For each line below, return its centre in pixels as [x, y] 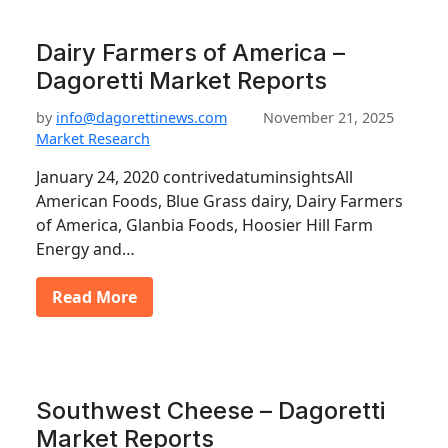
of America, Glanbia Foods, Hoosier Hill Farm [204, 225]
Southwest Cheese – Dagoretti [210, 410]
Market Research [93, 138]
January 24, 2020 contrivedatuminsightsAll [194, 177]
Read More [94, 297]
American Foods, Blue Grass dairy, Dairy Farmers [219, 201]
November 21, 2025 [328, 117]
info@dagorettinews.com [141, 117]
